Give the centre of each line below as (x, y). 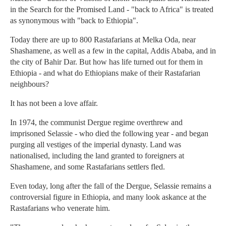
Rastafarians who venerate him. (60, 208)
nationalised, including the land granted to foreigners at (97, 156)
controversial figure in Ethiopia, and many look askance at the (108, 197)
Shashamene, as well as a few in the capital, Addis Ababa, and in (113, 51)
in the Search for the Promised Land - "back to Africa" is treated (112, 10)
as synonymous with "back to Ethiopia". (74, 21)
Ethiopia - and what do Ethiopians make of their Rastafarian (105, 73)
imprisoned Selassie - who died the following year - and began (109, 134)
